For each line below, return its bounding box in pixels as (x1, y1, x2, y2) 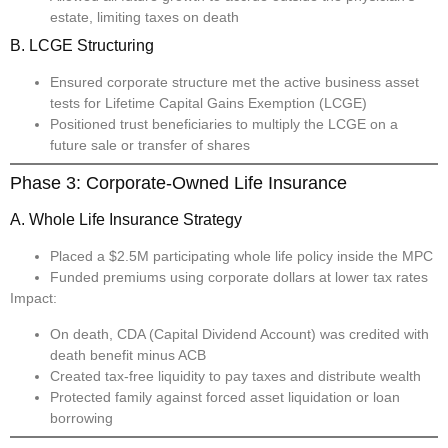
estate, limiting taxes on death (50, 9, 239, 26)
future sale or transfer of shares (50, 137, 250, 154)
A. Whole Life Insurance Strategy (10, 211, 242, 229)
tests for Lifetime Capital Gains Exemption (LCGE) (50, 95, 367, 112)
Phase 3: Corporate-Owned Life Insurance (10, 173, 347, 194)
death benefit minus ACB (50, 346, 206, 363)
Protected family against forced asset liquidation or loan (50, 388, 400, 405)
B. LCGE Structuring (10, 37, 154, 55)
